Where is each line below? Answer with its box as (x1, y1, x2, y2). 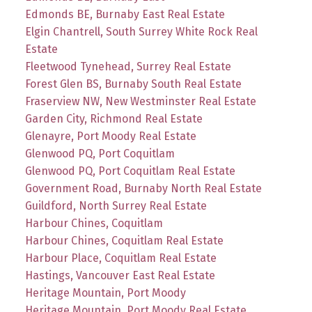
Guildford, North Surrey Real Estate (24, 199, 207, 213)
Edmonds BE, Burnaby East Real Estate (24, 8, 225, 22)
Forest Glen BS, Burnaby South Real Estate (24, 77, 242, 91)
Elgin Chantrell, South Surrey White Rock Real (24, 25, 258, 39)
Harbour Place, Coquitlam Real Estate (24, 251, 217, 265)
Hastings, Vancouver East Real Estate (24, 269, 215, 283)
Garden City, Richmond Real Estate (24, 112, 203, 126)
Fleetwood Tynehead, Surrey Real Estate (24, 60, 231, 74)
